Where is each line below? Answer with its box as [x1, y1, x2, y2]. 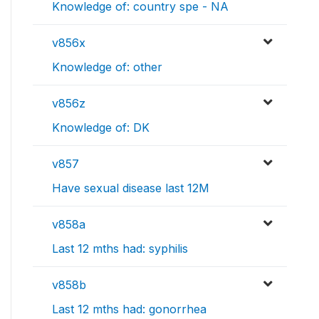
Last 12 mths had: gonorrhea [52, 302, 206, 317]
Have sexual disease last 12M [52, 181, 209, 196]
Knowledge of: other [52, 60, 162, 75]
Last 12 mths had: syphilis [52, 241, 188, 256]
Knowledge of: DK [52, 120, 150, 135]
